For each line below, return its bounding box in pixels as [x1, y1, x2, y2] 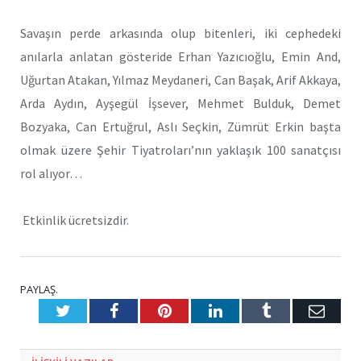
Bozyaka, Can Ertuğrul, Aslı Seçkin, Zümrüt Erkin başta [20, 118, 341, 135]
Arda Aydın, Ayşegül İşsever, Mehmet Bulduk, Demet [20, 94, 341, 111]
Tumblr [269, 302, 318, 319]
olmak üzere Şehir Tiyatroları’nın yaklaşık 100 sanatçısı [20, 141, 341, 158]
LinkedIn [221, 302, 281, 319]
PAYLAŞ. [20, 282, 58, 297]
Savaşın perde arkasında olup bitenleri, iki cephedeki [20, 24, 341, 41]
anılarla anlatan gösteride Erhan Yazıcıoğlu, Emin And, [20, 48, 341, 64]
